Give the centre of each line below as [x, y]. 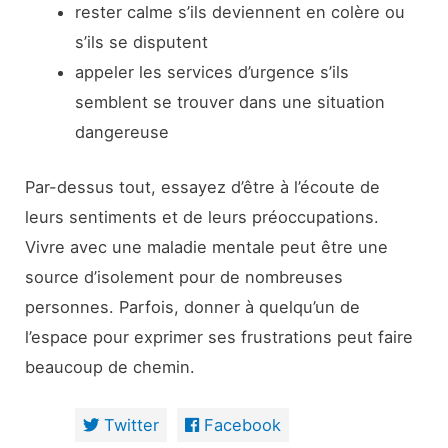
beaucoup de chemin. [110, 366]
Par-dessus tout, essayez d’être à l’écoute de [203, 186]
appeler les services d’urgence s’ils [211, 72]
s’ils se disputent [141, 42]
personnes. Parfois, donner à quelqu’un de [193, 306]
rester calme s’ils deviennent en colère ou [239, 12]
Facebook [242, 424]
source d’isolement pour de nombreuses [184, 276]
